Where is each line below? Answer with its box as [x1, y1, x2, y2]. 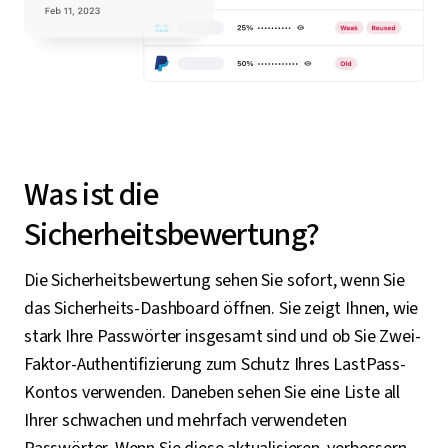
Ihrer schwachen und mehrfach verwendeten [24, 407, 347, 433]
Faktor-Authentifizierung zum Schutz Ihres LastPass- [24, 351, 406, 377]
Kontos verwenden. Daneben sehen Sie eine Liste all [24, 379, 401, 405]
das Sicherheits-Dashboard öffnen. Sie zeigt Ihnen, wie [24, 295, 419, 321]
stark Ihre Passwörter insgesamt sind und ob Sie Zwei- [24, 323, 421, 349]
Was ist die [24, 171, 158, 218]
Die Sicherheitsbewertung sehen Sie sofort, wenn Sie [24, 267, 405, 293]
